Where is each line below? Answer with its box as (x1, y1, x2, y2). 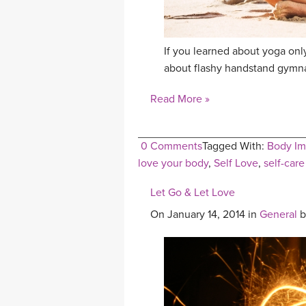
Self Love (214, 156, 258, 171)
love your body (138, 156, 208, 171)
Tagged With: (202, 139, 267, 154)
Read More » (150, 92, 210, 107)
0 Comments (141, 139, 202, 154)
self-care (264, 156, 305, 171)
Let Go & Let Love (150, 186, 235, 200)
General (260, 208, 297, 222)
